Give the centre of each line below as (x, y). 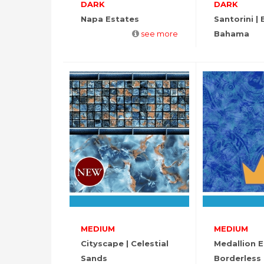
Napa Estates (110, 19)
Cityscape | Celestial (125, 244)
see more (159, 34)
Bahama (231, 34)
